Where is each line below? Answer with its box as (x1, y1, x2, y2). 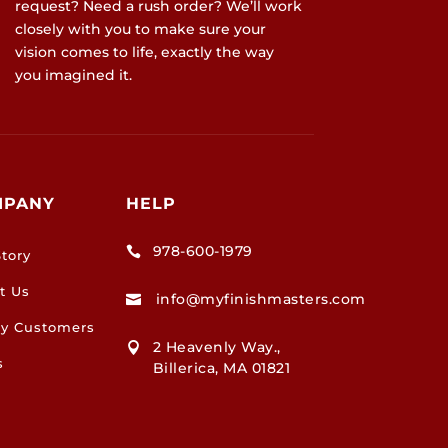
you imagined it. (14, 66, 132, 85)
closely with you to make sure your (14, 20, 266, 39)
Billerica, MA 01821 (152, 359, 291, 378)
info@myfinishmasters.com (155, 290, 366, 309)
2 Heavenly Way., (152, 338, 281, 357)
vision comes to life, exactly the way (14, 43, 274, 62)
